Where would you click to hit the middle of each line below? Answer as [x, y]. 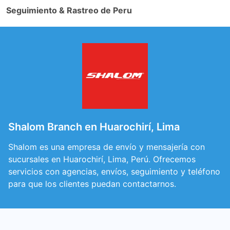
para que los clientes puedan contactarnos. [92, 184]
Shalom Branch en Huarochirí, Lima [94, 127]
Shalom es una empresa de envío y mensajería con [107, 147]
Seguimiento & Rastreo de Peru [69, 10]
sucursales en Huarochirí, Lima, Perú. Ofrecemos [102, 159]
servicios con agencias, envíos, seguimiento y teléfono [114, 171]
